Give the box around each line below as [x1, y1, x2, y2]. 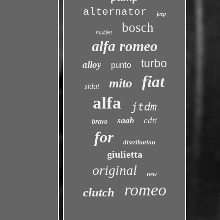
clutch [82, 186, 114, 199]
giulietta [107, 149, 142, 160]
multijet [95, 29, 112, 35]
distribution [123, 138, 155, 146]
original [92, 163, 137, 178]
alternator [83, 6, 147, 18]
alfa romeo [91, 38, 158, 54]
